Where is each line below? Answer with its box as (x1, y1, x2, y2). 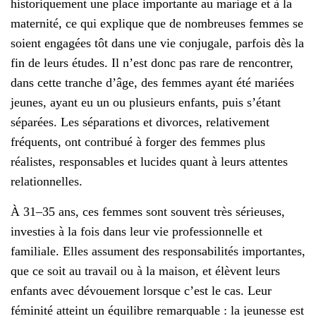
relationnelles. (11, 174, 83, 189)
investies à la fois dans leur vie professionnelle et (11, 224, 262, 239)
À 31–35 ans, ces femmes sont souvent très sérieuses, (11, 205, 285, 219)
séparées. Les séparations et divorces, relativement (11, 115, 269, 130)
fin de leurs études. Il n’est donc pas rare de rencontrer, (11, 56, 293, 71)
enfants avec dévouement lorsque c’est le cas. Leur (11, 284, 272, 298)
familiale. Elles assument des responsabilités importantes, (11, 244, 305, 259)
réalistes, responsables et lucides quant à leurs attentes (11, 154, 288, 169)
